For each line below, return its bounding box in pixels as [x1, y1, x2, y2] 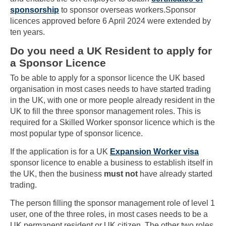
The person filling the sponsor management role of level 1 [10, 198, 215, 207]
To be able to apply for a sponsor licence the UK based [10, 74, 205, 83]
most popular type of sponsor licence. [10, 129, 143, 138]
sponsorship [10, 6, 59, 15]
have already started [138, 169, 212, 179]
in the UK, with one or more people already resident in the [10, 96, 215, 105]
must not [104, 169, 138, 179]
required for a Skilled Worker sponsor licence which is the [10, 118, 215, 127]
